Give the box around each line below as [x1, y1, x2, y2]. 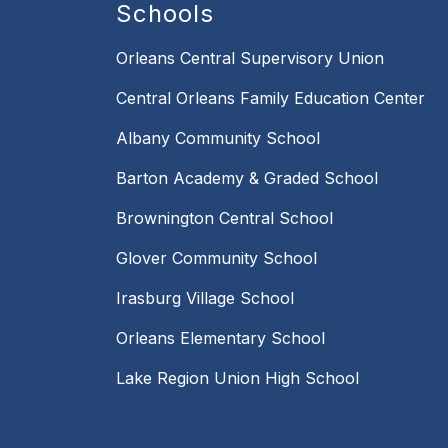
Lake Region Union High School [116, 367, 359, 388]
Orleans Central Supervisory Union [116, 47, 384, 68]
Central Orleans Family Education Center [116, 87, 425, 108]
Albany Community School [116, 127, 320, 148]
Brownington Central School [116, 207, 333, 228]
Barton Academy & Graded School [116, 167, 378, 188]
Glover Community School [116, 247, 317, 268]
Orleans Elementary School [116, 327, 325, 348]
